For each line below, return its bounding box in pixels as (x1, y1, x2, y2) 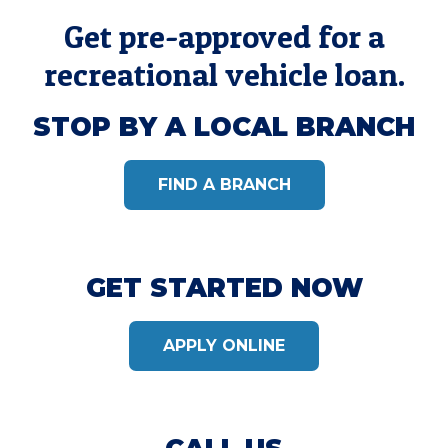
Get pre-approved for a (63, 16, 385, 56)
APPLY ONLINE (163, 335, 285, 355)
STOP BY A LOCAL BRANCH (33, 110, 415, 143)
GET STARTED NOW (85, 271, 363, 304)
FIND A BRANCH (157, 174, 291, 194)
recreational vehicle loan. (43, 54, 405, 94)
